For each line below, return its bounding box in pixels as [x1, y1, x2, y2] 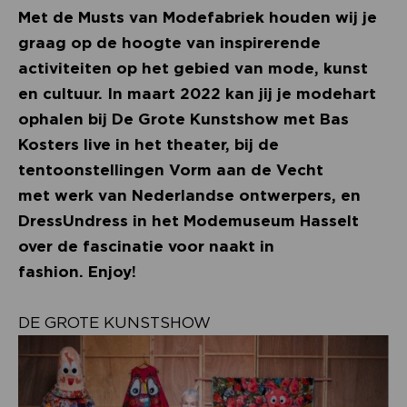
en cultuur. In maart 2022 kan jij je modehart [18, 84, 376, 103]
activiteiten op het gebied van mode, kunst [18, 58, 368, 77]
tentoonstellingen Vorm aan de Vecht [18, 160, 323, 179]
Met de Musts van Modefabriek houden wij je [18, 7, 377, 26]
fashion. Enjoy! [18, 262, 136, 281]
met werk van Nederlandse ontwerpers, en [18, 185, 361, 204]
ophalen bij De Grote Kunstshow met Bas [18, 109, 349, 128]
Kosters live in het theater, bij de [18, 134, 279, 154]
